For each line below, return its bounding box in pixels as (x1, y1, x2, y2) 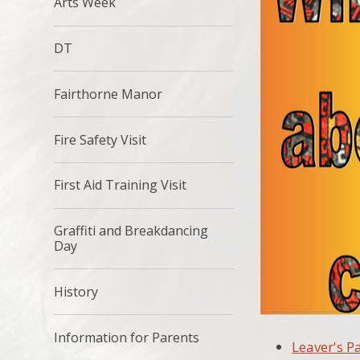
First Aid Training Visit (54, 176, 187, 194)
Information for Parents (54, 328, 200, 346)
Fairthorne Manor (54, 84, 163, 103)
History (54, 282, 99, 301)
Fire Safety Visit (54, 130, 147, 149)
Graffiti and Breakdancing (54, 222, 209, 240)
